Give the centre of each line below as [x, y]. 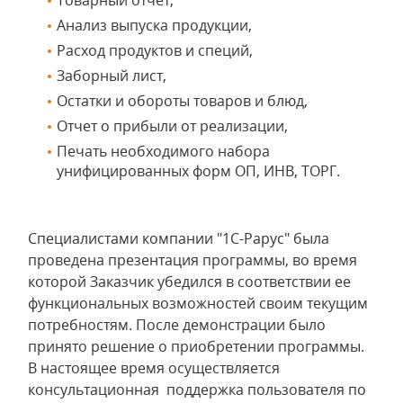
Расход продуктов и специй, [155, 50]
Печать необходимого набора [163, 151]
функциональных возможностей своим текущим [198, 303]
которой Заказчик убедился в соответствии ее [189, 282]
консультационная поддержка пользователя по [197, 390]
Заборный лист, [112, 76]
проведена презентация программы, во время [193, 260]
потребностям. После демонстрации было [177, 325]
